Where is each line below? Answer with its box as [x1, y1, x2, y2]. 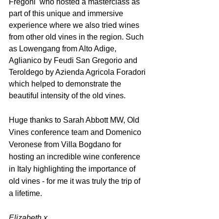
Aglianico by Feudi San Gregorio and [9, 56, 139, 65]
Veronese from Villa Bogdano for [9, 140, 123, 149]
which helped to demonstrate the [9, 80, 123, 88]
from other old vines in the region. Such [9, 33, 146, 41]
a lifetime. [9, 189, 42, 197]
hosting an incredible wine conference [9, 153, 142, 161]
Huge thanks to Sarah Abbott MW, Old [9, 116, 141, 124]
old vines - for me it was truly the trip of [9, 177, 142, 185]
